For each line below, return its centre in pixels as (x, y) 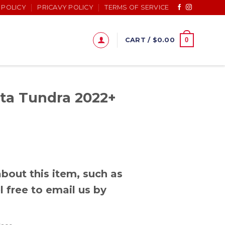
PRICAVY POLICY (65, 7)
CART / (139, 40)
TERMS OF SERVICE (137, 7)
